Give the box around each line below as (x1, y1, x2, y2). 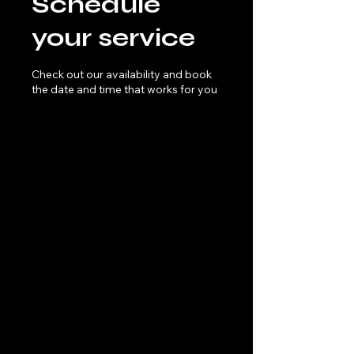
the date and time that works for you (32, 82, 217, 96)
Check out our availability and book (32, 67, 212, 81)
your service (32, 22, 195, 53)
